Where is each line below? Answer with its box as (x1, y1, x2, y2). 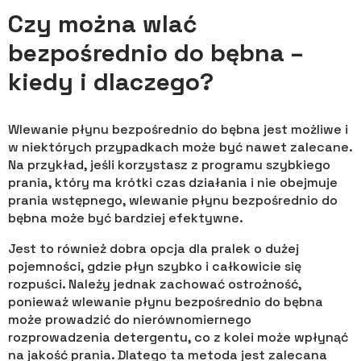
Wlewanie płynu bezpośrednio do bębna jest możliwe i (8, 120, 348, 138)
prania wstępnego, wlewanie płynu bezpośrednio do (8, 191, 338, 209)
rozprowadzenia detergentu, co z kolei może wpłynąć (8, 328, 348, 346)
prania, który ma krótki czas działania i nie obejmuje (8, 173, 338, 191)
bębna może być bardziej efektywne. (8, 209, 243, 226)
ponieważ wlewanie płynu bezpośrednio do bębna (8, 293, 323, 310)
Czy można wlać (8, 7, 197, 39)
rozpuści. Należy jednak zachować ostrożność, (8, 275, 301, 293)
